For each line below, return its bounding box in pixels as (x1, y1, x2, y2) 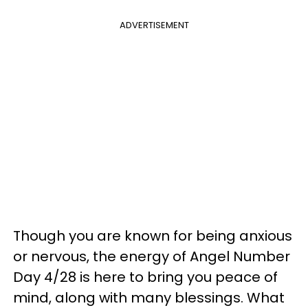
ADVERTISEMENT (119, 19, 189, 32)
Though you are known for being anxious (13, 226, 292, 245)
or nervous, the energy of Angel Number (13, 247, 290, 266)
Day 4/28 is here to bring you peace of (13, 267, 278, 287)
